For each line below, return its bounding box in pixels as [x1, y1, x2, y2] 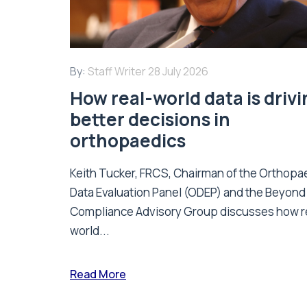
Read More [70, 266, 126, 282]
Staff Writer [88, 63, 146, 79]
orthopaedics [70, 127, 186, 153]
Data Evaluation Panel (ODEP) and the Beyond [70, 184, 306, 200]
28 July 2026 [148, 63, 208, 79]
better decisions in [70, 106, 230, 132]
